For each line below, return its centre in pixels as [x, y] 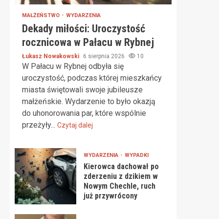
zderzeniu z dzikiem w [120, 176]
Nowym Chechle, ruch [119, 186]
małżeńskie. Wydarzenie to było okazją [89, 101]
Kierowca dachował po [121, 166]
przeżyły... [40, 125]
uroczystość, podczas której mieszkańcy [92, 78]
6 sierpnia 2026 [105, 56]
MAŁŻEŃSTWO [42, 15]
